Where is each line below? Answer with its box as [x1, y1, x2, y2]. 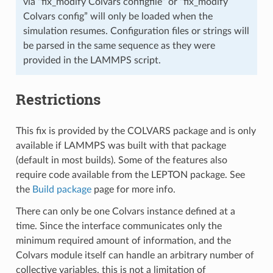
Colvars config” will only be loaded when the [23, 12, 213, 22]
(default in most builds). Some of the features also [15, 155, 227, 166]
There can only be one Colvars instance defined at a [15, 207, 235, 217]
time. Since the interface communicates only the [15, 221, 222, 232]
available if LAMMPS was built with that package [15, 141, 226, 151]
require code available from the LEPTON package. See [15, 170, 245, 180]
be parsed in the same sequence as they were [23, 41, 215, 51]
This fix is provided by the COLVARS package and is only [15, 126, 256, 136]
